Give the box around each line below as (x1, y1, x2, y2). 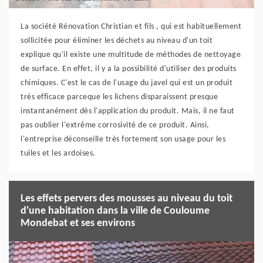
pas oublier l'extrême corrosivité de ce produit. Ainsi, (21, 120, 210, 130)
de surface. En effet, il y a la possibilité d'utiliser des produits (21, 64, 237, 73)
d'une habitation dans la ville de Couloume (21, 205, 210, 217)
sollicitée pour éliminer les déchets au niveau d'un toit (21, 36, 213, 45)
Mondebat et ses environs (21, 217, 135, 229)
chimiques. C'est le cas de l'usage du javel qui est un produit (21, 78, 232, 87)
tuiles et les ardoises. (21, 149, 96, 158)
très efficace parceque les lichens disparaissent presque (21, 92, 218, 102)
